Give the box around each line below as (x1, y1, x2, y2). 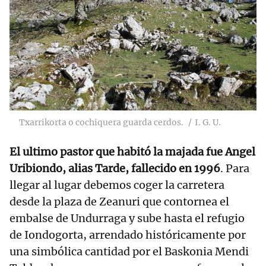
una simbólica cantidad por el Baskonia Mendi (9, 245, 249, 259)
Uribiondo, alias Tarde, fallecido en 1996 (9, 161, 220, 176)
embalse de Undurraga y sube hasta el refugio (9, 211, 245, 226)
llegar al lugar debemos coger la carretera (9, 178, 224, 192)
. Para (220, 161, 249, 176)
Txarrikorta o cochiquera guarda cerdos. (19, 117, 183, 128)
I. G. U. (195, 117, 221, 128)
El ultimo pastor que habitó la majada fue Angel (9, 145, 255, 159)
